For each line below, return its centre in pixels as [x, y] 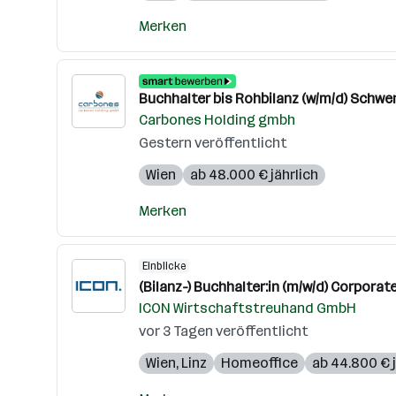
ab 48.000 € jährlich [254, 175]
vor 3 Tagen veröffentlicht [224, 331]
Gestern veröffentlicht [213, 143]
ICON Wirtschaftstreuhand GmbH [247, 308]
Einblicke [164, 266]
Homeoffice [259, 363]
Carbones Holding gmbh [217, 120]
